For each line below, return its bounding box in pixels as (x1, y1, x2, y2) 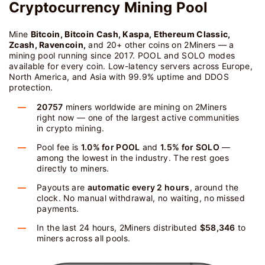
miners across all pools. (37, 233, 131, 243)
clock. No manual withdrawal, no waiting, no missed (37, 193, 245, 203)
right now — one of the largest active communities (37, 112, 240, 122)
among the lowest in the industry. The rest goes (37, 153, 230, 163)
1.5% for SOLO (160, 142, 219, 152)
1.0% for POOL (80, 142, 140, 152)
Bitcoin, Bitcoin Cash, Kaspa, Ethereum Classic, (30, 29, 231, 39)
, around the (189, 182, 239, 192)
